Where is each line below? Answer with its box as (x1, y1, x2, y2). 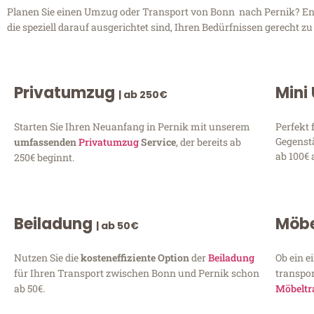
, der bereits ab (176, 135, 241, 149)
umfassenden (14, 135, 78, 149)
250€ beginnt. (14, 150, 74, 164)
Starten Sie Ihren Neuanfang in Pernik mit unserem (14, 119, 250, 133)
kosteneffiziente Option (81, 250, 191, 264)
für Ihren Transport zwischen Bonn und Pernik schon (14, 266, 259, 280)
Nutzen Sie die (14, 250, 81, 264)
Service (139, 135, 176, 149)
